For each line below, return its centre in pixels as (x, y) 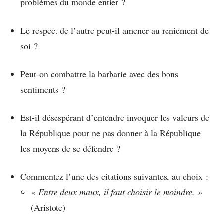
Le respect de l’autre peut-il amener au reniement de (114, 30)
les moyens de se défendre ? (70, 148)
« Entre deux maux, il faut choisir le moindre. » (116, 192)
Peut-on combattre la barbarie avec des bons (99, 74)
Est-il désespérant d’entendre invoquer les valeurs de (115, 118)
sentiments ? (43, 89)
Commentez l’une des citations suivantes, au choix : (114, 177)
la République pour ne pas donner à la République (111, 133)
